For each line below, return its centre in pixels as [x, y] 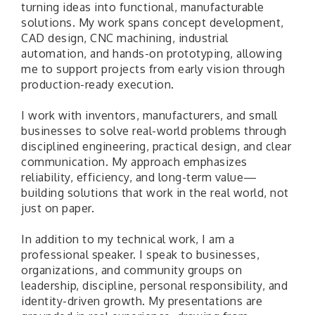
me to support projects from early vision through [153, 69]
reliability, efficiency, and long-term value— [139, 178]
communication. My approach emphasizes [134, 162]
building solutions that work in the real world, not [155, 193]
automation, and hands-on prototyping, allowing [152, 54]
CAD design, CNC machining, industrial [125, 38]
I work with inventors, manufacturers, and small [149, 116]
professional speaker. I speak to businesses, [140, 255]
